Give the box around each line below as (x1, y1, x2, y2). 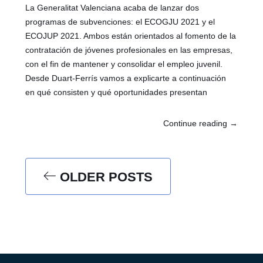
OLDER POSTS (56, 170, 153, 185)
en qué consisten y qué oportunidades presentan (25, 87, 208, 97)
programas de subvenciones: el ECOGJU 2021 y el (25, 17, 215, 27)
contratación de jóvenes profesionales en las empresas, (25, 45, 233, 55)
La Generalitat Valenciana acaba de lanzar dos (25, 3, 200, 13)
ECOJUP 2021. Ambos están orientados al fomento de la (25, 31, 237, 41)
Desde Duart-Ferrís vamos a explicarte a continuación (25, 73, 227, 83)
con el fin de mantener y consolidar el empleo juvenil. (25, 59, 223, 69)
